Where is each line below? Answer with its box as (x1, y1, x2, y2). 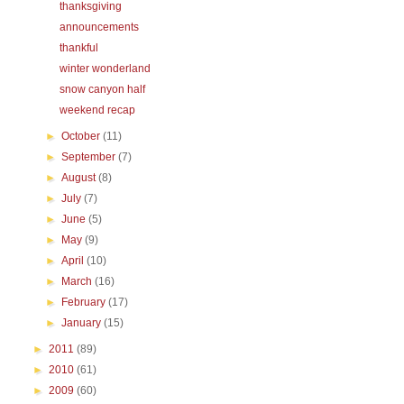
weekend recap (59, 104, 135, 116)
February (61, 296, 109, 308)
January (61, 317, 105, 329)
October (61, 130, 104, 142)
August (61, 171, 99, 184)
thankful (59, 41, 98, 54)
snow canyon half (59, 83, 145, 96)
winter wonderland (59, 62, 151, 75)
